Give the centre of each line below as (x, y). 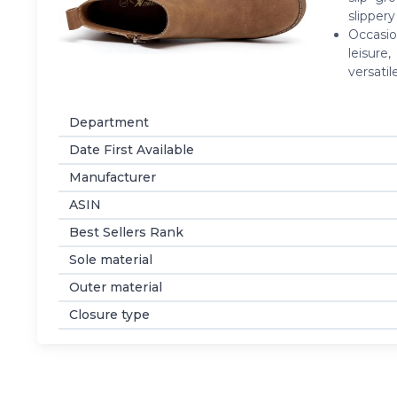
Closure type (109, 314)
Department (109, 122)
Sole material (111, 259)
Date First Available (132, 149)
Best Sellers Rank (126, 232)
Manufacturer (113, 177)
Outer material (116, 287)
